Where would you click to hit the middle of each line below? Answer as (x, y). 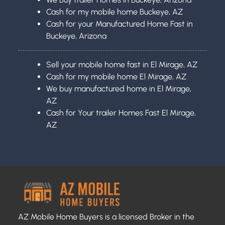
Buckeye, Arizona (76, 36)
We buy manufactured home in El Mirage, (119, 88)
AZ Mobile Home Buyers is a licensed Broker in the (106, 216)
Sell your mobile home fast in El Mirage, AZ (122, 64)
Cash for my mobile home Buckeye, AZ (115, 12)
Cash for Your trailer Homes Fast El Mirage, (121, 113)
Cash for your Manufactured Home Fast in (120, 24)
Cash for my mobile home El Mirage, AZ (116, 76)
